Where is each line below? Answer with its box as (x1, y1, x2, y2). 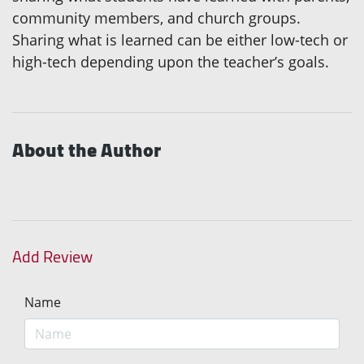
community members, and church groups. (12, 8, 301, 28)
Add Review (12, 241, 93, 272)
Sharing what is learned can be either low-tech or (12, 30, 348, 50)
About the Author (12, 132, 161, 169)
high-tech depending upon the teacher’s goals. (12, 52, 329, 72)
